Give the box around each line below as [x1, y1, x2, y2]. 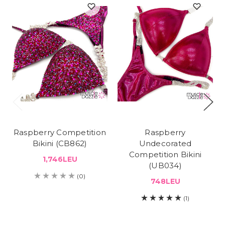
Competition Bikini [129, 150, 202, 160]
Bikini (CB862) [32, 139, 87, 149]
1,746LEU [42, 155, 77, 164]
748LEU [150, 177, 180, 186]
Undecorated [139, 139, 192, 149]
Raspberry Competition [13, 128, 106, 138]
